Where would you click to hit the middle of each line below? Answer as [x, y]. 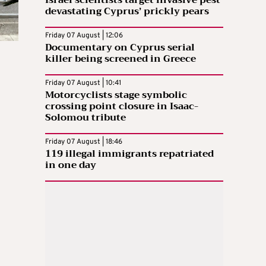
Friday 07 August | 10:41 [83, 83]
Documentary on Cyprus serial [120, 47]
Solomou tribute [85, 117]
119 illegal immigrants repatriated [129, 153]
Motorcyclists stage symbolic [116, 95]
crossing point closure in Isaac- [122, 106]
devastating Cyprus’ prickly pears [127, 11]
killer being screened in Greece [121, 58]
